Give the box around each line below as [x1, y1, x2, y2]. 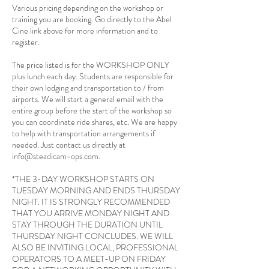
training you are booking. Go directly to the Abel [12, 13, 172, 25]
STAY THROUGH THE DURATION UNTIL [12, 218, 163, 231]
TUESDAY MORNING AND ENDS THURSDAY [12, 184, 180, 196]
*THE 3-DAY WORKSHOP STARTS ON [12, 172, 154, 185]
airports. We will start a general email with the [12, 92, 163, 105]
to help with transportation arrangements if [12, 127, 155, 139]
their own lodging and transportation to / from [12, 81, 164, 94]
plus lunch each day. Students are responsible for [12, 70, 174, 82]
